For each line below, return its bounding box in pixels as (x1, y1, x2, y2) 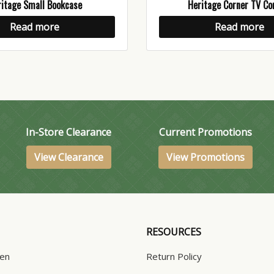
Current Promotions (158, 125, 252, 139)
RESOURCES (146, 225, 201, 239)
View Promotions (166, 150, 245, 165)
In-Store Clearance (26, 125, 112, 139)
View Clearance (34, 150, 103, 165)
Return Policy (146, 250, 202, 263)
